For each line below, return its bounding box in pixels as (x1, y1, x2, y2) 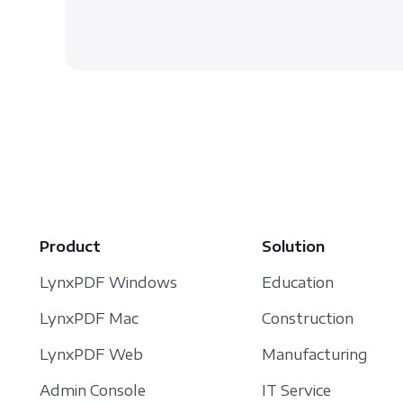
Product (40, 237, 101, 256)
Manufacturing (262, 345, 368, 364)
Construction (262, 309, 354, 328)
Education (262, 273, 334, 292)
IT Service (262, 381, 331, 400)
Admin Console (40, 381, 146, 400)
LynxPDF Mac (40, 309, 139, 328)
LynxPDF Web (40, 345, 143, 364)
